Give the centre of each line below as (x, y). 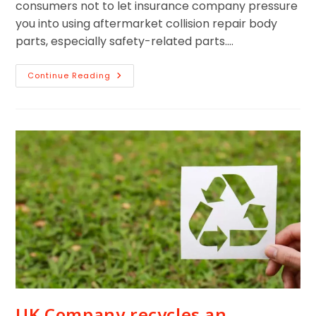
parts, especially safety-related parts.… (125, 42)
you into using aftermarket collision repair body (147, 24)
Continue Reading (69, 76)
